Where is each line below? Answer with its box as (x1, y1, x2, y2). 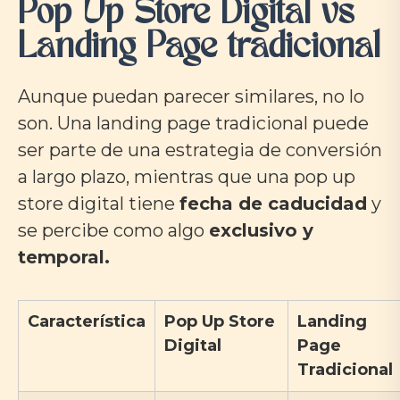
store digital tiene (18, 193, 179, 215)
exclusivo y (209, 220, 313, 242)
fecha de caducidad (179, 193, 367, 215)
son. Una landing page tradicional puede (18, 112, 369, 135)
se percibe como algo (18, 220, 209, 242)
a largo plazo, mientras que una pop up (18, 166, 355, 188)
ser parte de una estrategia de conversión (18, 139, 382, 162)
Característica (28, 312, 146, 332)
